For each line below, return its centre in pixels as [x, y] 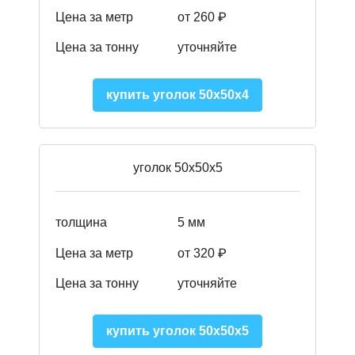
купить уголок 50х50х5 [177, 331]
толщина [81, 223]
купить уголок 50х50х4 [177, 95]
